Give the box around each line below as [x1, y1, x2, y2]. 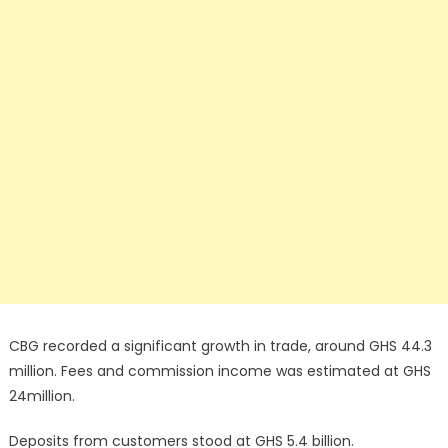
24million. [8, 386, 75, 406]
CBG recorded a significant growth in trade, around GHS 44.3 [8, 336, 432, 356]
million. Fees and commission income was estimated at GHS [8, 361, 431, 381]
